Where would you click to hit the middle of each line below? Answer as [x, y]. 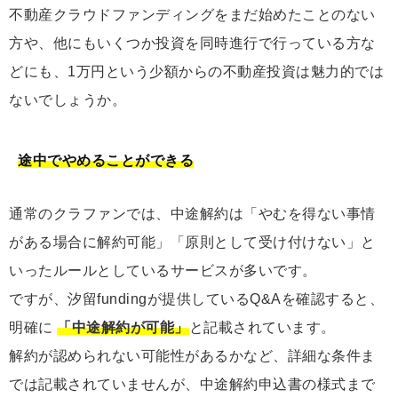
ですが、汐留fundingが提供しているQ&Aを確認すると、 [196, 299]
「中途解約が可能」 [123, 328]
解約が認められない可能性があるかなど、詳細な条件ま [192, 356]
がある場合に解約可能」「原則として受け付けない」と [192, 243]
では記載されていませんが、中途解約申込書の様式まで [192, 385]
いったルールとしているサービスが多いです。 [163, 271]
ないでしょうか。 [68, 100]
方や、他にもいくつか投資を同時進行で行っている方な [192, 44]
